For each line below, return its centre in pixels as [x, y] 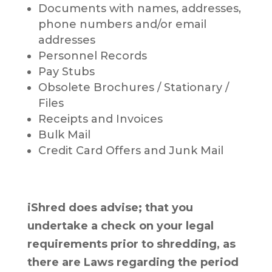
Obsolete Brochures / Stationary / [133, 88]
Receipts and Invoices [100, 119]
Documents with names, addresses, [139, 9]
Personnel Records [92, 56]
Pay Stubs [66, 72]
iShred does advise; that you [110, 208]
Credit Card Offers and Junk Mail [131, 151]
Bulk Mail [64, 135]
